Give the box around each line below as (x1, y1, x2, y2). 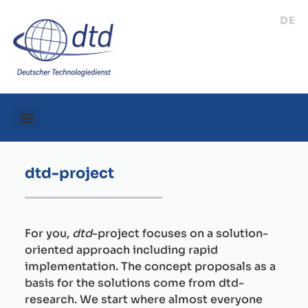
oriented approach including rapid (25, 243, 218, 258)
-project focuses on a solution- (92, 226, 268, 241)
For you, (25, 226, 72, 241)
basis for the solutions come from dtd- (25, 276, 244, 291)
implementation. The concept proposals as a (25, 259, 276, 274)
